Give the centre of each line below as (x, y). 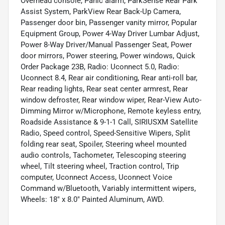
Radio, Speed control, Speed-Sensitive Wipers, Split (105, 133)
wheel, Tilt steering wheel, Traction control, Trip (100, 166)
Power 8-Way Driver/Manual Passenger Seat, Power (106, 44)
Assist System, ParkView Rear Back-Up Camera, (101, 11)
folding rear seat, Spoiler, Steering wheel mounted (103, 144)
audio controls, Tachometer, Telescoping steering (103, 155)
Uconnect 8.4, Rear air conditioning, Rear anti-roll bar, (109, 78)
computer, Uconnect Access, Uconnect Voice (96, 177)
